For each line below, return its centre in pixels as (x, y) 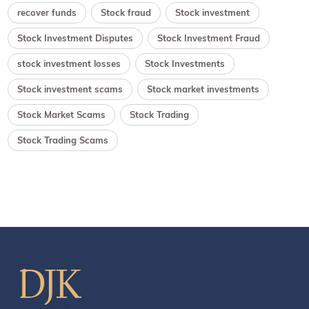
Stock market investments (203, 89)
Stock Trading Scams (63, 140)
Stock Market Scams (62, 114)
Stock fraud (126, 12)
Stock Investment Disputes (76, 38)
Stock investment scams (70, 89)
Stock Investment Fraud (209, 38)
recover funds (47, 12)
